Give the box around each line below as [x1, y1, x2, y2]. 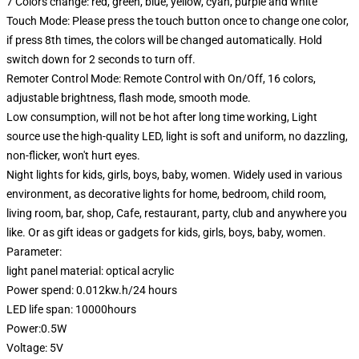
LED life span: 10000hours [6, 303, 136, 316]
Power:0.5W [6, 322, 67, 335]
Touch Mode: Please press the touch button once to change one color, [6, 14, 349, 27]
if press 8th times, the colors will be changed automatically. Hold [6, 34, 322, 46]
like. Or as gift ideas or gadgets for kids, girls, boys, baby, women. [6, 226, 326, 239]
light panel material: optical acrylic [6, 264, 174, 277]
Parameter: [6, 245, 62, 258]
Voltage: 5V [6, 341, 63, 354]
